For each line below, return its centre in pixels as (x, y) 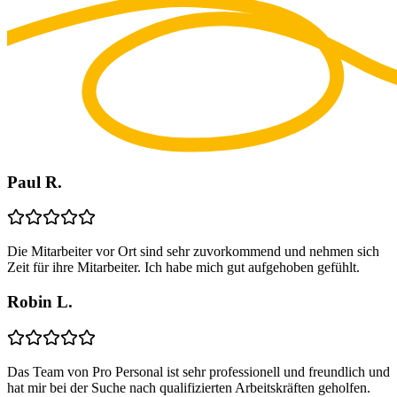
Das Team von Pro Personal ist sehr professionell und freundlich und (198, 371)
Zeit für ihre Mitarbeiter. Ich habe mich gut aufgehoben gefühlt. (183, 268)
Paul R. (35, 182)
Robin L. (40, 302)
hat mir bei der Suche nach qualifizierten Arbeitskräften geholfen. (189, 387)
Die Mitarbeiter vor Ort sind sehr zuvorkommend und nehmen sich (193, 252)
